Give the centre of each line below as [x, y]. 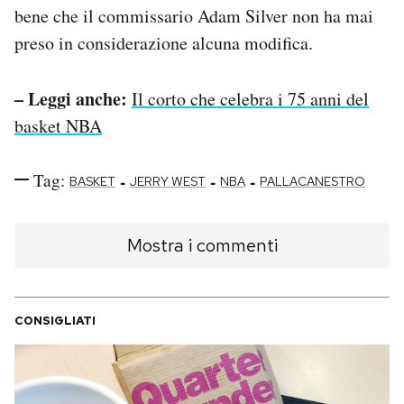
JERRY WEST [168, 181]
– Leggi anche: [71, 98]
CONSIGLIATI [55, 320]
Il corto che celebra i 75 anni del [250, 98]
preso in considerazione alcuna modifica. [164, 42]
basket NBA [58, 125]
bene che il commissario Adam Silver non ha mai [194, 15]
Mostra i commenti [202, 245]
